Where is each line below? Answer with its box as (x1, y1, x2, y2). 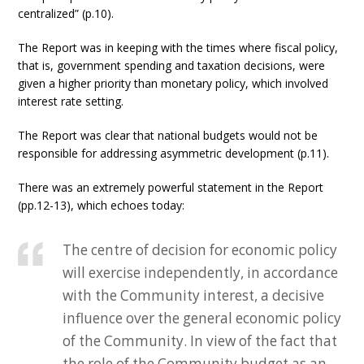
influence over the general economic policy (63, 309, 342, 327)
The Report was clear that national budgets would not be (18, 128, 318, 143)
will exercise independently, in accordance (63, 263, 339, 282)
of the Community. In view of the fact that (63, 331, 338, 350)
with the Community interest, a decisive (63, 286, 325, 305)
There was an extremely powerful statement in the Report (18, 180, 324, 195)
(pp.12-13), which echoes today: (18, 197, 185, 213)
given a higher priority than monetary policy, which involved (18, 76, 329, 91)
